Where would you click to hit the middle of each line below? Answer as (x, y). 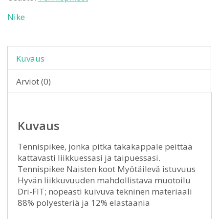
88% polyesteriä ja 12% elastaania (84, 203)
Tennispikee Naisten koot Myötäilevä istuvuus (107, 169)
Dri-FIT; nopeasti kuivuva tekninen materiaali (105, 191)
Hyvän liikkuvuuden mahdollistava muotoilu (104, 180)
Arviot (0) (33, 81)
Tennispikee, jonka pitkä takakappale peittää (105, 146)
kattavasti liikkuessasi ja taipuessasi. (89, 158)
